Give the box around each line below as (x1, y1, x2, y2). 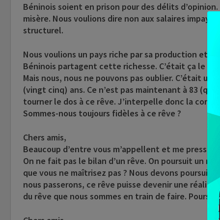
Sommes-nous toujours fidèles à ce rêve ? (23, 108, 181, 119)
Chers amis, (23, 132, 66, 143)
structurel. (23, 25, 63, 36)
